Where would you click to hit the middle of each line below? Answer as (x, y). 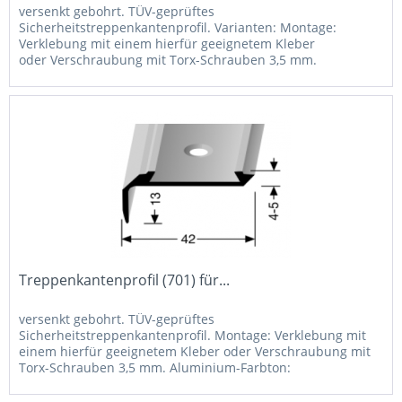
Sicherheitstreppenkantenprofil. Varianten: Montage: (178, 28)
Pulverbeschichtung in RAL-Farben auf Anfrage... (166, 383)
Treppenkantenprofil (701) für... (125, 280)
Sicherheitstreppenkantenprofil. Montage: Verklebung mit (193, 335)
